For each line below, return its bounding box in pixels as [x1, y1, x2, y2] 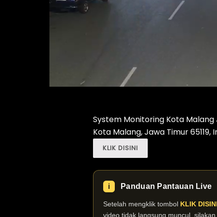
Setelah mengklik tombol [103, 200, 180, 208]
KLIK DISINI [103, 143, 138, 153]
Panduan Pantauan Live [121, 182, 212, 190]
